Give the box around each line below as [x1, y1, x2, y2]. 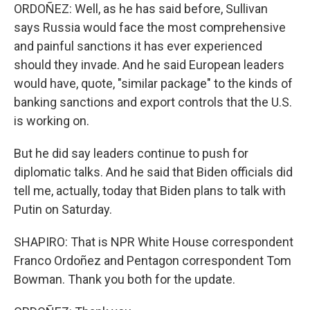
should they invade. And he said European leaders [14, 57, 284, 72]
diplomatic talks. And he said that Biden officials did [14, 165, 293, 179]
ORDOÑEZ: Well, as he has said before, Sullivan [14, 1, 268, 16]
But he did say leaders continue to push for [14, 146, 248, 161]
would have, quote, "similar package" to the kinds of [14, 76, 293, 91]
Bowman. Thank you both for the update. [14, 272, 235, 286]
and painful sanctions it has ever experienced [14, 39, 262, 53]
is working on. [14, 113, 89, 128]
